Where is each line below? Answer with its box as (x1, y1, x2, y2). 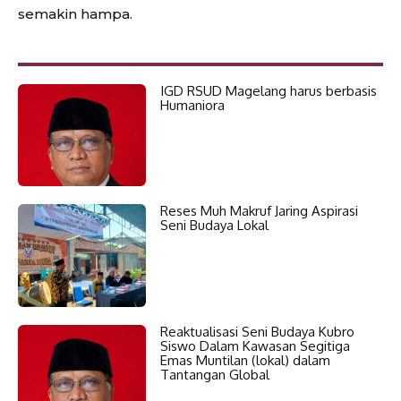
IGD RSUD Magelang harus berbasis (159, 82, 377, 100)
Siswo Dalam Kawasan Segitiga (159, 337, 350, 354)
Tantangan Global (159, 365, 269, 383)
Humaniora (159, 97, 225, 115)
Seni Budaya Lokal (159, 217, 269, 235)
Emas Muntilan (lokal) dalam (159, 351, 330, 369)
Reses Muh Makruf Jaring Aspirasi (159, 202, 358, 220)
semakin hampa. (18, 5, 132, 23)
